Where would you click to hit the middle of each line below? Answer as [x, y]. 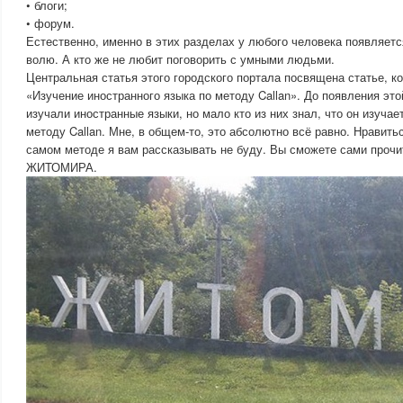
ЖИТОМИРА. [62, 167]
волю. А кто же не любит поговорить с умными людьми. [180, 59]
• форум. [50, 23]
